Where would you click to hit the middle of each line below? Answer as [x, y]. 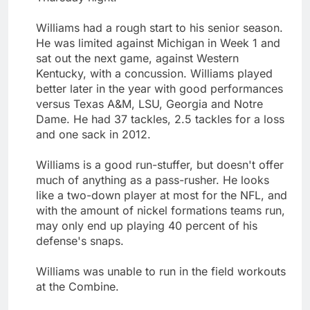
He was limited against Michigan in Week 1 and [158, 43]
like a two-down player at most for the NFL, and [162, 195]
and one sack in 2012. [93, 134]
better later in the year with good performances [159, 88]
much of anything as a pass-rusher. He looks [153, 180]
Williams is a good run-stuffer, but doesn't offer [160, 164]
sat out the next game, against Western [137, 58]
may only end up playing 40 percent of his [147, 225]
